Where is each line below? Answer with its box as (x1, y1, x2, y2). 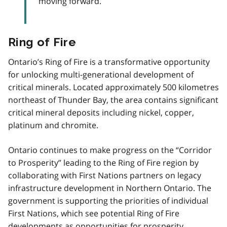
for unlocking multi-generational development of (8, 68, 194, 80)
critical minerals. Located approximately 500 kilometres (8, 81, 219, 93)
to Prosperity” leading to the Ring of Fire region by (8, 157, 199, 168)
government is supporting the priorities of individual (8, 195, 208, 206)
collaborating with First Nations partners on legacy (8, 169, 201, 181)
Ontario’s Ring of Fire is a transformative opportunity (8, 56, 210, 67)
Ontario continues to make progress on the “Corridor (8, 144, 212, 156)
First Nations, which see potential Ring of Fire (8, 207, 179, 219)
